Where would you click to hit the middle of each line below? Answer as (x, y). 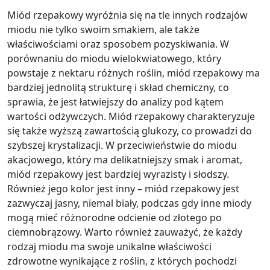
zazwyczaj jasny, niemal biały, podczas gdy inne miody (129, 203)
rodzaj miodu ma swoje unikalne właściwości (109, 246)
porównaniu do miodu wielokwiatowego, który (114, 58)
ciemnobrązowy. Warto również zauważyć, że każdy (125, 232)
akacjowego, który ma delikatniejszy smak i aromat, (125, 160)
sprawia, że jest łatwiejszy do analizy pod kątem (115, 102)
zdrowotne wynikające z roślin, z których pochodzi (122, 261)
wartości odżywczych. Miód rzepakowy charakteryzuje (131, 116)
